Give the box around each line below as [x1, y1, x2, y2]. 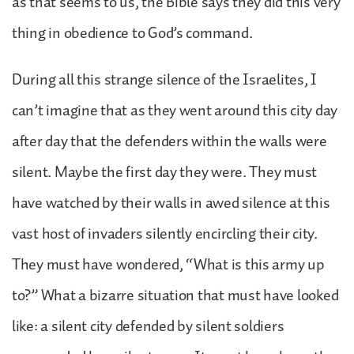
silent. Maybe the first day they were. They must [12, 159, 318, 185]
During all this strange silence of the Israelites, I [12, 66, 317, 92]
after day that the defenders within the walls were [12, 128, 327, 154]
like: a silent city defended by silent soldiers [12, 313, 284, 339]
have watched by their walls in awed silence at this [12, 190, 330, 216]
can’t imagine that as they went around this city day [12, 97, 337, 123]
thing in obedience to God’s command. [12, 20, 253, 46]
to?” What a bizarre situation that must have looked [12, 282, 339, 308]
